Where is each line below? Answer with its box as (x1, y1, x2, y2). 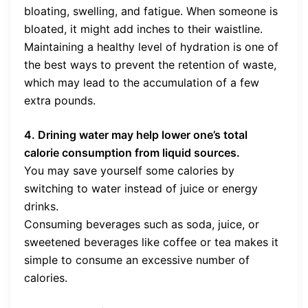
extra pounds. (24, 93, 96, 108)
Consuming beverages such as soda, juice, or (24, 217, 259, 232)
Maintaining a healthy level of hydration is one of (24, 40, 278, 54)
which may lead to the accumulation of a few (24, 76, 259, 90)
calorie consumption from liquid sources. (24, 146, 240, 160)
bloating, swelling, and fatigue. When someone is (24, 4, 278, 19)
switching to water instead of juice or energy (24, 181, 258, 196)
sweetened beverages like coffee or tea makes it (24, 235, 278, 250)
